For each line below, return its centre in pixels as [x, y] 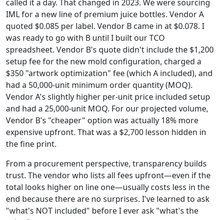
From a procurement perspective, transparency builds [106, 164]
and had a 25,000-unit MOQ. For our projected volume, [107, 109]
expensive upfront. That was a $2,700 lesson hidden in [106, 132]
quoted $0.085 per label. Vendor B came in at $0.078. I [105, 26]
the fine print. [31, 144]
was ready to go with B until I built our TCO [85, 38]
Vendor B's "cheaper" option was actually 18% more [102, 120]
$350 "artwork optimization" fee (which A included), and [109, 73]
